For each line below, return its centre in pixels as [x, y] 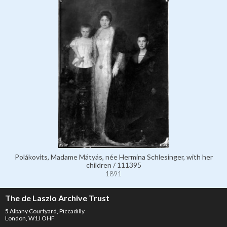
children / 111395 [113, 165]
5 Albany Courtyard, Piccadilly [45, 211]
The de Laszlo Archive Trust [57, 198]
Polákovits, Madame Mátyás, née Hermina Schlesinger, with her [113, 157]
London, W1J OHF [30, 218]
